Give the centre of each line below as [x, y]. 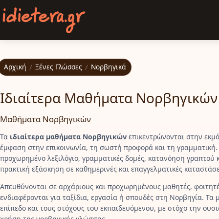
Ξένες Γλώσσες [59, 67]
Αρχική [15, 67]
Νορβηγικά [109, 67]
